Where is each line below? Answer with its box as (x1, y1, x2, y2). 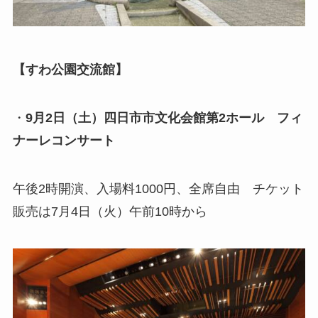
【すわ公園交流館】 (12, 62, 128, 77)
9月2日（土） (25, 111, 104, 126)
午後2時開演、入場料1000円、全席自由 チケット (12, 182, 304, 197)
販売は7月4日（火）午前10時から (12, 204, 207, 219)
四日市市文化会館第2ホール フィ (103, 111, 302, 126)
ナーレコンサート (12, 133, 115, 148)
